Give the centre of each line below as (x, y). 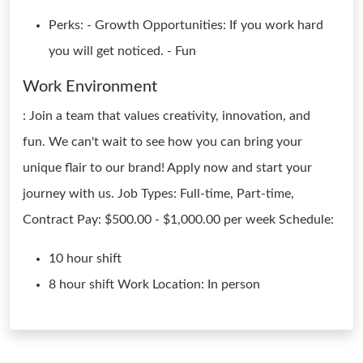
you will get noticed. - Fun (122, 51)
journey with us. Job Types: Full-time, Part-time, (158, 194)
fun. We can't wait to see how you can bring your (162, 142)
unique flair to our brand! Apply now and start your (167, 168)
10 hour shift (85, 258)
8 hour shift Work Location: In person (154, 284)
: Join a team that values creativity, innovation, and (167, 116)
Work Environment (90, 87)
